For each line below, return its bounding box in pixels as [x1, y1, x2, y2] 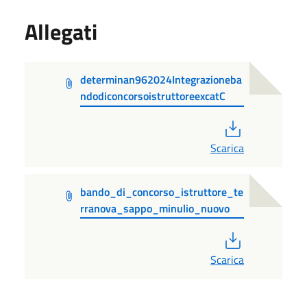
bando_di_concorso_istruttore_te [79, 183, 243, 200]
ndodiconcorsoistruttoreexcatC [80, 87, 226, 104]
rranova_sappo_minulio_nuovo [79, 199, 230, 217]
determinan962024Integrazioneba [80, 71, 243, 88]
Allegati [25, 14, 97, 48]
